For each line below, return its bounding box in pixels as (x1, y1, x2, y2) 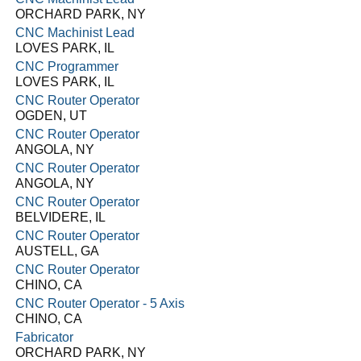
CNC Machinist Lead (15, 26, 135, 39)
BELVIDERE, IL (15, 210, 106, 224)
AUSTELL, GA (15, 244, 99, 258)
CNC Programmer (15, 60, 118, 73)
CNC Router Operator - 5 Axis (15, 297, 185, 310)
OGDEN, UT (15, 109, 87, 122)
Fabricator (15, 330, 73, 344)
